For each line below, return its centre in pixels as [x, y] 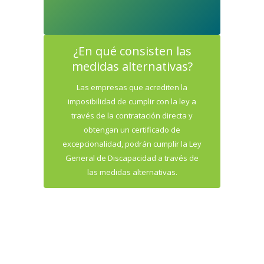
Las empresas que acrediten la [132, 87]
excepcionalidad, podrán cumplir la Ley [132, 144]
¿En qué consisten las [132, 51]
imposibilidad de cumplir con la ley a [132, 101]
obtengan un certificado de [132, 130]
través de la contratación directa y [132, 115]
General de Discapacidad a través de [132, 158]
